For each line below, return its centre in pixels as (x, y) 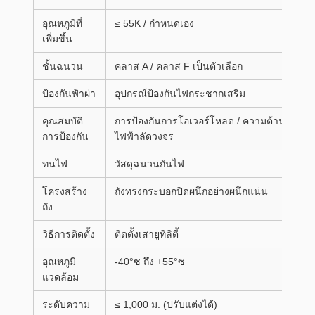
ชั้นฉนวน (63, 66)
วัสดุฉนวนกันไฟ (149, 164)
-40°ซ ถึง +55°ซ (150, 262)
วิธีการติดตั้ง (69, 234)
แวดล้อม (60, 277)
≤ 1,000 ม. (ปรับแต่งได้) (166, 304)
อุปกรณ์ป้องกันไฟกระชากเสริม (180, 94)
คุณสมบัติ (63, 121)
